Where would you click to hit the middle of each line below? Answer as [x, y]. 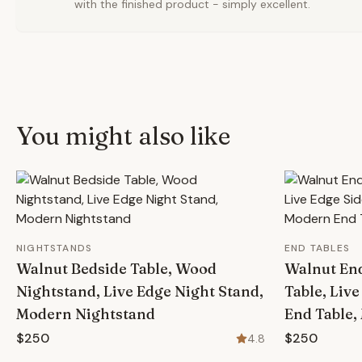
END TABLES [317, 248]
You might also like [123, 136]
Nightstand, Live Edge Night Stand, [140, 291]
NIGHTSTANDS [55, 248]
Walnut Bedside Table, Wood [116, 269]
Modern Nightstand [86, 314]
